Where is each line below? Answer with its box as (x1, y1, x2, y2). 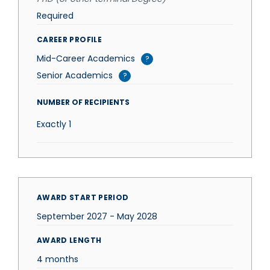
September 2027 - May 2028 (37, 210, 157, 222)
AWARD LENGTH (37, 235, 102, 245)
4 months (37, 253, 78, 265)
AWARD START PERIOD (37, 192, 129, 202)
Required (37, 10, 74, 22)
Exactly (37, 118, 66, 130)
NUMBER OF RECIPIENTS (37, 97, 130, 107)
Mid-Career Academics (37, 52, 135, 64)
